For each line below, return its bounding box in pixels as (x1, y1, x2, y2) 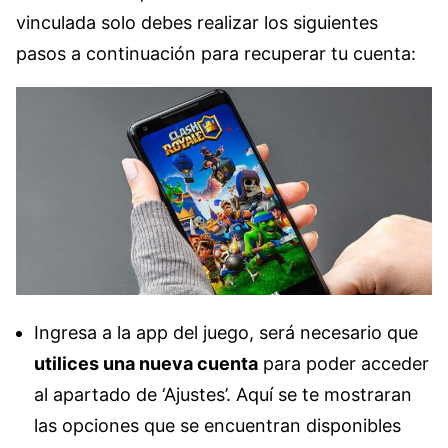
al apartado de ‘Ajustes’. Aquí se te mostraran (34, 384, 412, 406)
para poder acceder (258, 353, 429, 375)
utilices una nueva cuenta (34, 353, 258, 375)
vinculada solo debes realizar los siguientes (16, 12, 378, 34)
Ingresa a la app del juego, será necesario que (34, 322, 418, 344)
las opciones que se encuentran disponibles (34, 415, 401, 437)
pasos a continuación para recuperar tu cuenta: (16, 43, 416, 65)
